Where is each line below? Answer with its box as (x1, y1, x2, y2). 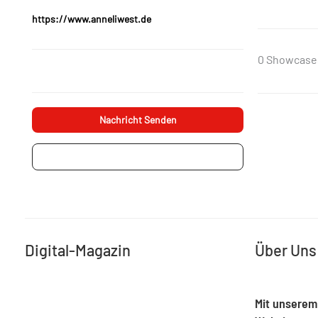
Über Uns (255, 241, 317, 259)
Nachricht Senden (99, 114, 177, 126)
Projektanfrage (106, 150, 170, 163)
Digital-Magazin (25, 241, 131, 259)
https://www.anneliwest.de (32, 13, 151, 25)
